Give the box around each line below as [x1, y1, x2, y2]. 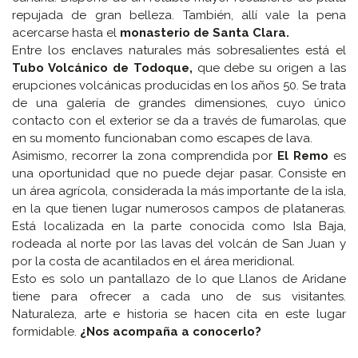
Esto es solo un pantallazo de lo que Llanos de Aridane [12, 272, 346, 287]
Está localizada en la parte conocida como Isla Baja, [12, 219, 346, 234]
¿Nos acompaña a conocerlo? [80, 324, 261, 340]
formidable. [12, 324, 80, 340]
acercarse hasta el [12, 26, 120, 41]
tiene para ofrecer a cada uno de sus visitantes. [12, 289, 346, 304]
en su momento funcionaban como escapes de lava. [12, 131, 312, 146]
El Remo [277, 149, 329, 164]
